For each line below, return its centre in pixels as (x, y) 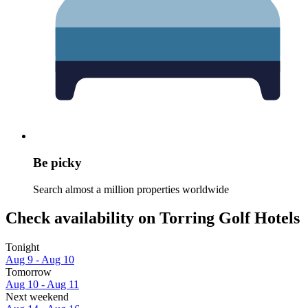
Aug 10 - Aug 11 (42, 285)
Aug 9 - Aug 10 (40, 260)
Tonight (22, 247)
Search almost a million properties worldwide (131, 189)
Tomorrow (29, 272)
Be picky (57, 162)
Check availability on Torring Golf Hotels (153, 218)
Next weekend (37, 297)
